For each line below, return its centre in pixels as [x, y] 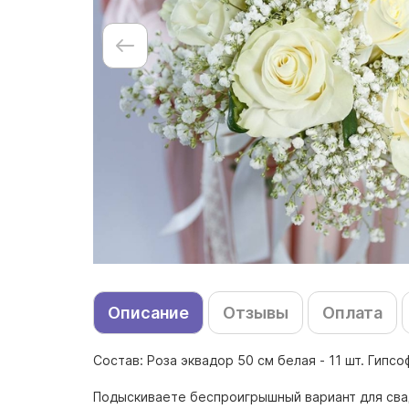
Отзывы [256, 313]
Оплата [352, 313]
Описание [148, 313]
